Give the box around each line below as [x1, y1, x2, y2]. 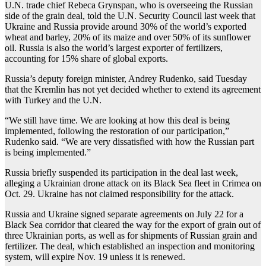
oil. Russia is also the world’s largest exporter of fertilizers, [5, 42, 223, 53]
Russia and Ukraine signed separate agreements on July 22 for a [5, 208, 243, 219]
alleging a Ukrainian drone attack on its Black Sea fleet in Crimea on [5, 178, 261, 188]
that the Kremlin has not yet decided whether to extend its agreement [5, 84, 261, 94]
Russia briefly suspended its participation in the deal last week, [5, 167, 238, 178]
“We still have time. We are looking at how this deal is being [5, 115, 230, 125]
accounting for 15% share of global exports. [5, 53, 168, 64]
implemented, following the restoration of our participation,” [5, 125, 229, 136]
